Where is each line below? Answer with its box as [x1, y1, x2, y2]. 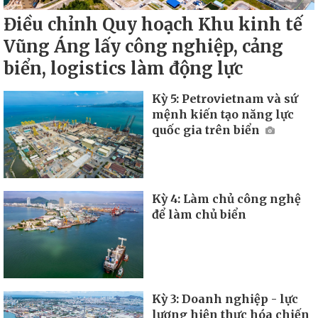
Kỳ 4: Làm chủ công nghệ [152, 191, 302, 206]
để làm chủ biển [152, 207, 247, 221]
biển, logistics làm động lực [4, 57, 243, 80]
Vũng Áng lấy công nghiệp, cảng [4, 35, 283, 58]
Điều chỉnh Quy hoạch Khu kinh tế [4, 13, 302, 36]
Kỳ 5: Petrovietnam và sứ [152, 92, 298, 106]
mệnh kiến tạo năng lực [152, 107, 295, 122]
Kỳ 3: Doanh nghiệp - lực [152, 291, 299, 306]
